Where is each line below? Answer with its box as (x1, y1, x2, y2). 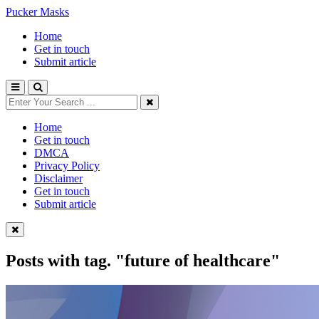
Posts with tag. (6, 251, 115, 270)
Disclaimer (34, 172, 83, 184)
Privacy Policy (34, 159, 100, 172)
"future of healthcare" (115, 251, 280, 270)
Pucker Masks (6, 6, 69, 18)
